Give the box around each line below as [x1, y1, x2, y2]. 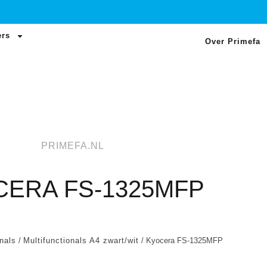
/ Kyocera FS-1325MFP [139, 236, 223, 245]
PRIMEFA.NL [41, 141, 104, 151]
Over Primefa [205, 37, 261, 46]
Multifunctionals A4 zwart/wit [23, 236, 139, 245]
